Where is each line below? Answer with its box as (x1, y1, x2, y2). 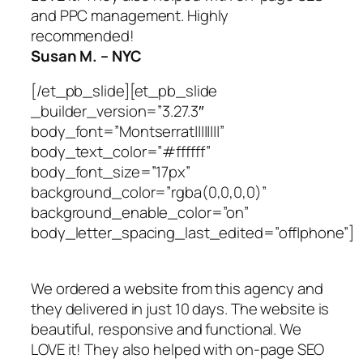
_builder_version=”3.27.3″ (31, 100, 204, 122)
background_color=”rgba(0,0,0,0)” (31, 181, 267, 203)
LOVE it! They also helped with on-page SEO (31, 338, 324, 360)
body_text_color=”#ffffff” (31, 141, 211, 163)
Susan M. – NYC (31, 45, 142, 66)
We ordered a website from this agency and (31, 277, 323, 299)
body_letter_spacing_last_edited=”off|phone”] (31, 222, 354, 244)
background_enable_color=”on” (31, 202, 250, 224)
